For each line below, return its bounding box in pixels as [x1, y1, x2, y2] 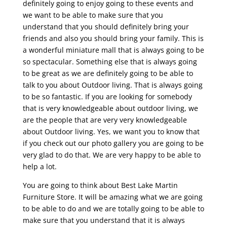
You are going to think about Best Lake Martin [22, 180, 178, 190]
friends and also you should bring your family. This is [22, 33, 204, 43]
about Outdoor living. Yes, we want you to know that [22, 126, 200, 136]
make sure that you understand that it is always [22, 215, 185, 225]
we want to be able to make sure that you [22, 10, 163, 20]
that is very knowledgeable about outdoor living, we [22, 103, 198, 113]
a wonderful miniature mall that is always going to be [22, 45, 204, 55]
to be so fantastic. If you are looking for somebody [22, 91, 192, 101]
